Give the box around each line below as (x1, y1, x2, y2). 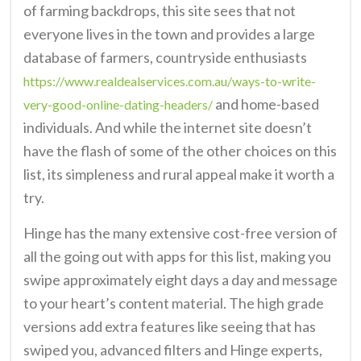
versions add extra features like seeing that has (23, 317, 316, 335)
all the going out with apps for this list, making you (23, 247, 331, 265)
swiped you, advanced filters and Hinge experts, (23, 340, 322, 359)
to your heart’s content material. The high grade (23, 293, 324, 312)
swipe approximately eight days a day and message (23, 270, 338, 288)
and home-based (213, 94, 319, 113)
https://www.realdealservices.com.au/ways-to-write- (23, 73, 316, 89)
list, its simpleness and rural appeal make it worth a (23, 164, 334, 183)
